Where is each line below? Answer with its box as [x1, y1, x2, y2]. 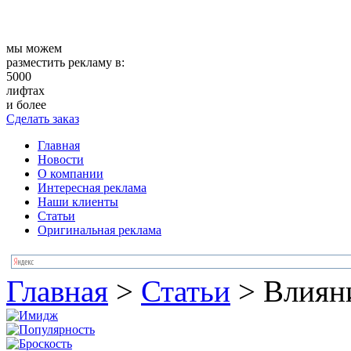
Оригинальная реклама [38, 223, 161, 237]
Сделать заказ [6, 112, 79, 125]
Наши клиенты [38, 195, 118, 208]
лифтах [6, 84, 45, 97]
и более [6, 98, 46, 111]
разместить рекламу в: [6, 56, 125, 69]
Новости [38, 153, 84, 166]
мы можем [6, 42, 62, 55]
